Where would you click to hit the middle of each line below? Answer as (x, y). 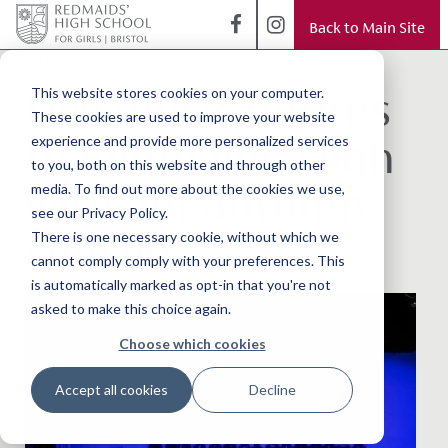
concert (100, 253)
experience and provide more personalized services (189, 140)
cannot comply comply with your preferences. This (187, 260)
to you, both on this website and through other (177, 164)
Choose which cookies (192, 343)
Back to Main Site (367, 27)
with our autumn (195, 205)
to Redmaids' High (209, 157)
